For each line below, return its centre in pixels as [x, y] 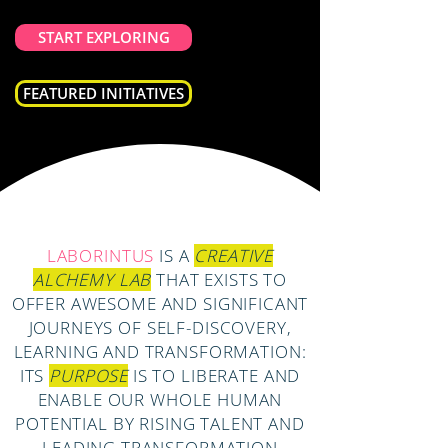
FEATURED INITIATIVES [103, 93]
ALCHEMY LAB [92, 279]
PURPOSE [89, 375]
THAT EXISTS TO [219, 279]
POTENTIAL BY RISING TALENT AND [160, 423]
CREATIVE [234, 255]
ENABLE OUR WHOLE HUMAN [160, 399]
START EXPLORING [103, 37]
